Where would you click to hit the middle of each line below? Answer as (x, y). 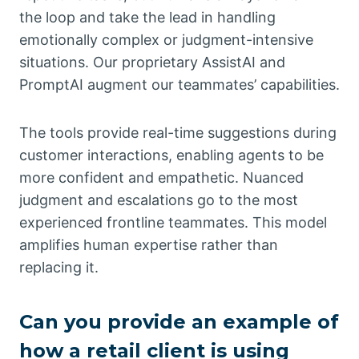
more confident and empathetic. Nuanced (161, 178)
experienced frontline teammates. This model (173, 223)
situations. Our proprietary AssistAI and (152, 63)
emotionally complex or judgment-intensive (166, 40)
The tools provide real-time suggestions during (178, 133)
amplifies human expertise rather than (149, 245)
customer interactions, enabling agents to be (171, 155)
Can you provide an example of (179, 322)
